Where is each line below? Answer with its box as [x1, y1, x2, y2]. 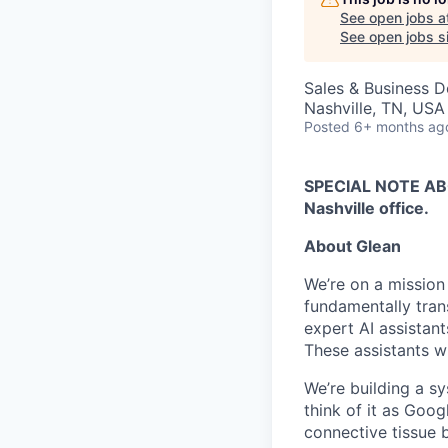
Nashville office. [304, 197, 429, 218]
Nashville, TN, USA [304, 97, 445, 118]
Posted [304, 117, 350, 135]
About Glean [304, 235, 401, 256]
